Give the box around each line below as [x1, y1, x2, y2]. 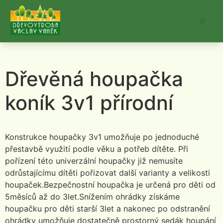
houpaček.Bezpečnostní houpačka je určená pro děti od [5, 180, 216, 190]
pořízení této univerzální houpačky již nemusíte [5, 156, 183, 166]
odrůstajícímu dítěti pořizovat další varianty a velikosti [5, 168, 210, 178]
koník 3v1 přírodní [5, 91, 173, 115]
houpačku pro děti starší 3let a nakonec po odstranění [5, 204, 210, 214]
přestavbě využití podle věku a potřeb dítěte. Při [5, 144, 188, 154]
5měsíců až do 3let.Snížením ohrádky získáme [5, 192, 180, 202]
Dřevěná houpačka [5, 67, 183, 91]
